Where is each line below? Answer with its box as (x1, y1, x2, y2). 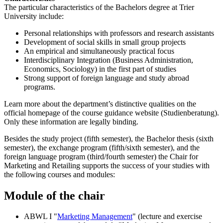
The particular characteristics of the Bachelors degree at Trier (4, 2, 194, 11)
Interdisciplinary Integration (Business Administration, (24, 55, 193, 64)
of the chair (46, 189, 105, 202)
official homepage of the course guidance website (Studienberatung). (4, 108, 219, 117)
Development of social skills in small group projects (24, 37, 186, 46)
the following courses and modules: (4, 170, 115, 179)
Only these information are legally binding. (4, 117, 138, 126)
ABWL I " (24, 212, 57, 221)
